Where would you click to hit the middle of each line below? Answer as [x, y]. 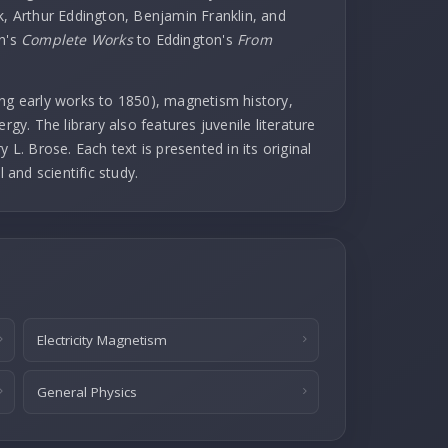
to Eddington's [184, 39]
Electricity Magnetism [101, 340]
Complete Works [76, 39]
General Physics [86, 392]
